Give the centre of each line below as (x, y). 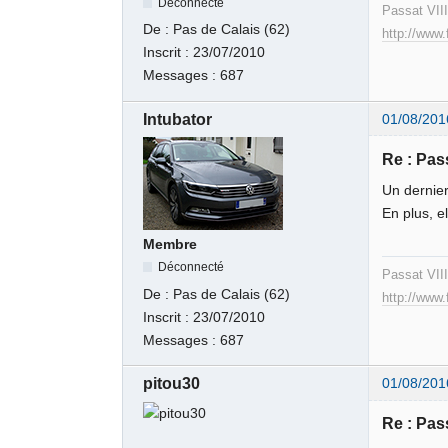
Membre (170, 245)
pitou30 (172, 383)
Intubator (178, 119)
